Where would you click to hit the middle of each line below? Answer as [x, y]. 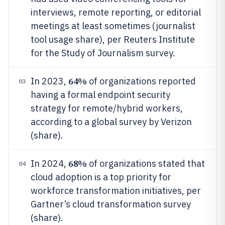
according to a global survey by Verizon [111, 122]
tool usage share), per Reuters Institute [113, 39]
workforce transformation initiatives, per [116, 191]
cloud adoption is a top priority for [101, 177]
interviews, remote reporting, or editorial [116, 12]
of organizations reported [141, 81]
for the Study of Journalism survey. [103, 53]
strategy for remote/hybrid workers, [107, 108]
